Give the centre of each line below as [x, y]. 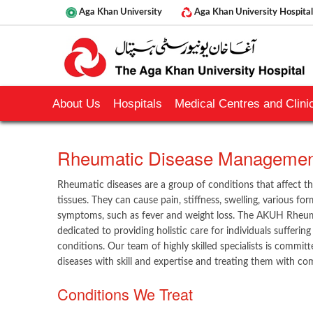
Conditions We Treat [125, 294]
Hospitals [138, 104]
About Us [77, 104]
